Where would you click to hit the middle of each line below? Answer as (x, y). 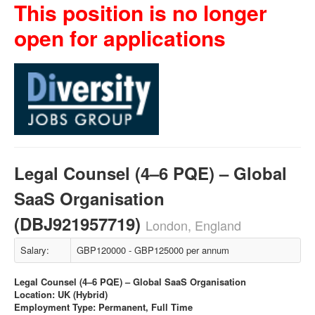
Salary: (35, 250)
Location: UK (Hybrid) (61, 294)
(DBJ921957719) (80, 224)
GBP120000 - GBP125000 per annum (153, 250)
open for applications (120, 38)
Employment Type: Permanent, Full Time (103, 307)
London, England (193, 225)
